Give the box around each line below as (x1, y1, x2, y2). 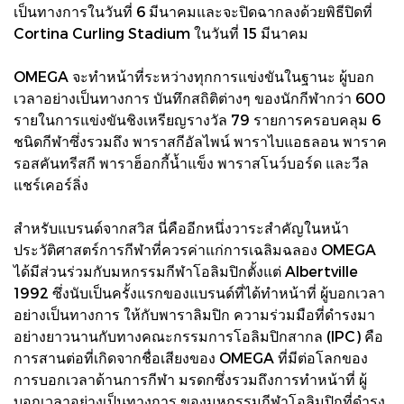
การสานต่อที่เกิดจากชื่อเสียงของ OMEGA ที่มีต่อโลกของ (14, 348, 368, 366)
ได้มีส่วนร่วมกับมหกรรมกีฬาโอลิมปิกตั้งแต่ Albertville (14, 262, 358, 280)
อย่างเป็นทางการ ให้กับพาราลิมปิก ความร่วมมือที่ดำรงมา (14, 305, 375, 323)
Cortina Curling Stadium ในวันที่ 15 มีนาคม (14, 23, 308, 41)
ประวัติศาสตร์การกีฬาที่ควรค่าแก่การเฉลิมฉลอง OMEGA (14, 240, 376, 258)
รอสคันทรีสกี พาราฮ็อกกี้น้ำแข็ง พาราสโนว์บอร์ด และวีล (14, 153, 369, 171)
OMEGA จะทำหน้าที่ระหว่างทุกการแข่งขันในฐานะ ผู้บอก (14, 67, 374, 85)
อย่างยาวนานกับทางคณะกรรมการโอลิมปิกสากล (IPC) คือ (14, 326, 383, 344)
